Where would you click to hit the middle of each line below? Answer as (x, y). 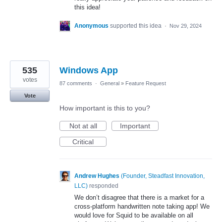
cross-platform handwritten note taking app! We (142, 207)
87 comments (76, 83)
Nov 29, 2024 (186, 26)
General (110, 83)
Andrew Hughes (97, 176)
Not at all (83, 126)
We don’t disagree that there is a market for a (139, 198)
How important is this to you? (105, 108)
